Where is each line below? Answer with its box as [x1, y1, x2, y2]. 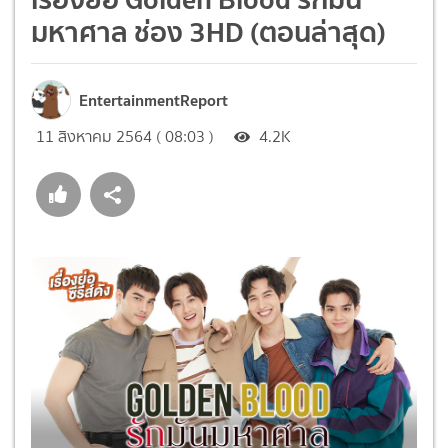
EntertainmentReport [79, 86, 228, 113]
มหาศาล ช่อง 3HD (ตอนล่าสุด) [31, 8, 386, 55]
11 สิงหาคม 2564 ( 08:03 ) [36, 124, 214, 148]
